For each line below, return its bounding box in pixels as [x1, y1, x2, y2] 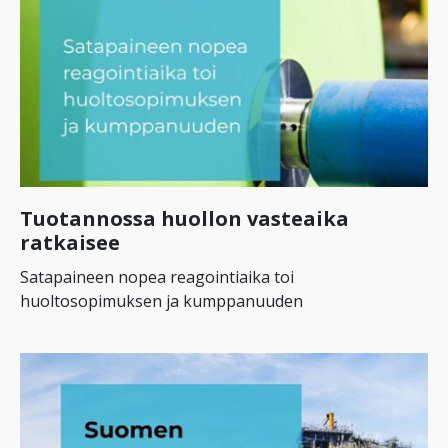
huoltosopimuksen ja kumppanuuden [20, 289, 303, 312]
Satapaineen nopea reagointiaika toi [20, 265, 294, 288]
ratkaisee [20, 228, 120, 256]
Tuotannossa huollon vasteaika [20, 204, 349, 232]
